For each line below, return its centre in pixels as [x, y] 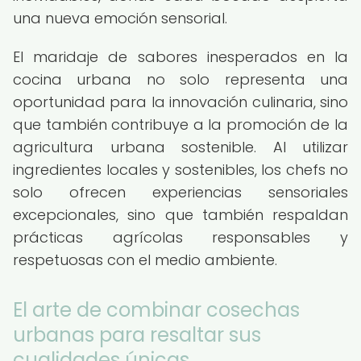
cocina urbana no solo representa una [180, 79]
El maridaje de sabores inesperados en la [180, 57]
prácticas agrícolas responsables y [180, 237]
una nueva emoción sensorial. [120, 18]
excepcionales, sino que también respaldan [180, 215]
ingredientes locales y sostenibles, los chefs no [180, 170]
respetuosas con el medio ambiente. [145, 260]
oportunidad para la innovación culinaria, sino [180, 102]
